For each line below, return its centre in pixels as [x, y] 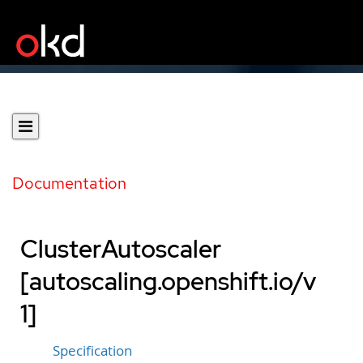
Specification [92, 351]
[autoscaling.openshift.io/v [168, 281]
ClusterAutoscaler [121, 249]
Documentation [69, 183]
